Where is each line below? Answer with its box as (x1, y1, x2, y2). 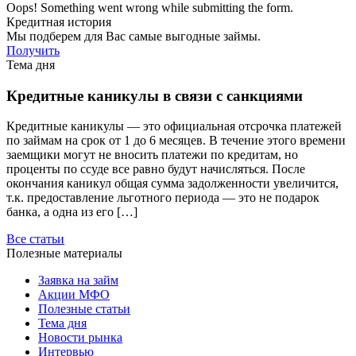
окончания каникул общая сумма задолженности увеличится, (6, 176, 339, 191)
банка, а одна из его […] (6, 205, 137, 219)
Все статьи (6, 232, 64, 246)
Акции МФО (38, 288, 110, 302)
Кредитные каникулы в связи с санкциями (6, 87, 303, 104)
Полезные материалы (6, 246, 122, 261)
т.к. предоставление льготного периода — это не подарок (6, 191, 319, 205)
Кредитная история (6, 14, 111, 29)
